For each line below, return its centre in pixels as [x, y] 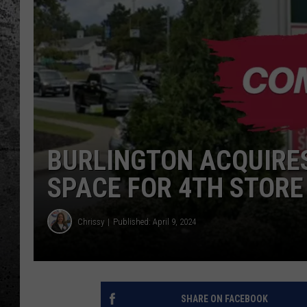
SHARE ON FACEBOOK [224, 299]
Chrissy [91, 221]
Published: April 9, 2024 [155, 221]
